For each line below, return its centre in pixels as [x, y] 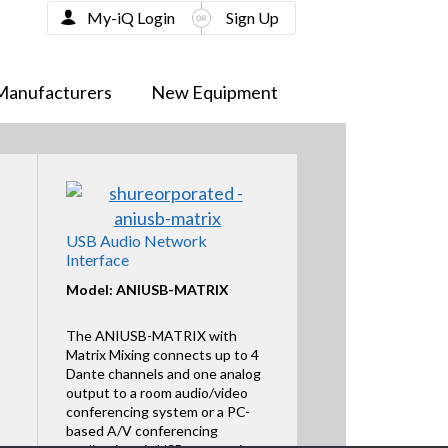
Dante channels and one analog [163, 373]
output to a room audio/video [156, 392]
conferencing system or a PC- [157, 411]
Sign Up [252, 17]
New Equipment [214, 91]
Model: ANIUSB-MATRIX [147, 289]
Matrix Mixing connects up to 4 [162, 354]
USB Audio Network [136, 241]
